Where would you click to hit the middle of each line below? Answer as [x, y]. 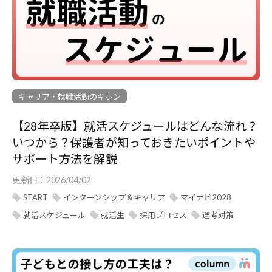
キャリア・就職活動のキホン [70, 97]
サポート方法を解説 [65, 159]
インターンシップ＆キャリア [114, 198]
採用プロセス [163, 215]
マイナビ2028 [206, 198]
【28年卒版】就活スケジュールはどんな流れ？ [135, 126]
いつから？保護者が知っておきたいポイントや [134, 143]
